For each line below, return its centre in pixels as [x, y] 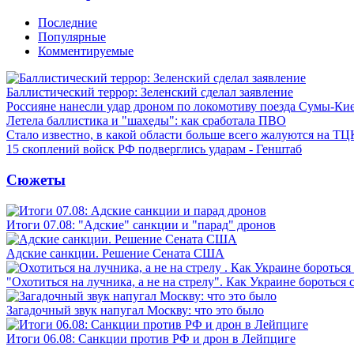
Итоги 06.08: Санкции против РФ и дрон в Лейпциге [151, 338]
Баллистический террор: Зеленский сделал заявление [150, 92]
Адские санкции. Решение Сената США [115, 253]
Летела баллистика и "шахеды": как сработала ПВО [146, 121]
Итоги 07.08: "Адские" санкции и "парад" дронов [141, 224]
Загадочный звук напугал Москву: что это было [135, 310]
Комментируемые [86, 51]
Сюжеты [36, 179]
